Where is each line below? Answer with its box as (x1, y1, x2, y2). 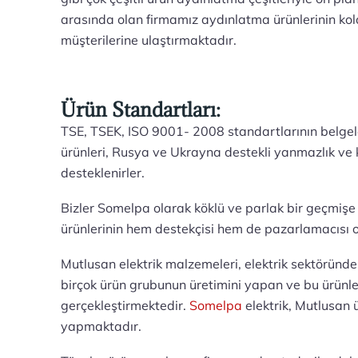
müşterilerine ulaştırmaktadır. (61, 32, 241, 48)
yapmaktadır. (61, 318, 142, 334)
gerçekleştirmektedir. (61, 297, 190, 313)
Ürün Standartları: (61, 97, 221, 122)
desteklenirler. (61, 165, 145, 181)
